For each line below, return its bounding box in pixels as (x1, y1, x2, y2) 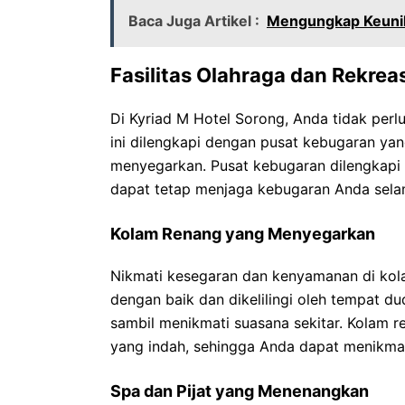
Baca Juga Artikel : (128, 12, 259, 30)
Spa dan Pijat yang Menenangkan (110, 381, 369, 400)
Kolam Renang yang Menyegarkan (110, 224, 375, 243)
